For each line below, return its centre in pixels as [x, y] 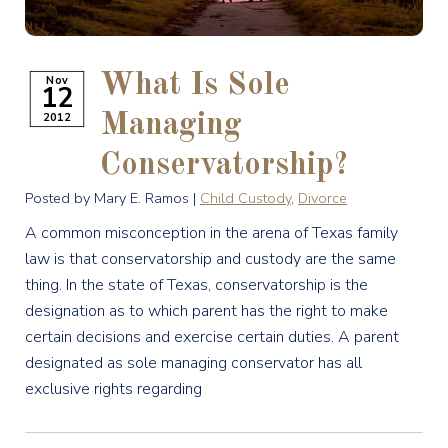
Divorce [322, 198]
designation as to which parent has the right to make [206, 311]
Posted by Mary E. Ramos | [112, 198]
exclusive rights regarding [113, 389]
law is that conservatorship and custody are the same [210, 259]
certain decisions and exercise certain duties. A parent [212, 337]
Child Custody [245, 198]
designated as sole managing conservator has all [193, 363]
